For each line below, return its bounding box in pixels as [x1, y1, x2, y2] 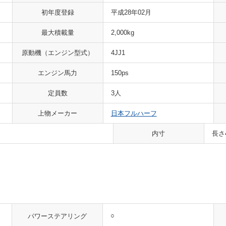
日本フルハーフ [110, 109, 157, 117]
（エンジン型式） [41, 49, 94, 56]
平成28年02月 [110, 9, 151, 16]
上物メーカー [38, 109, 78, 117]
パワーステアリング [28, 212, 87, 220]
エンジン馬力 [38, 69, 78, 77]
